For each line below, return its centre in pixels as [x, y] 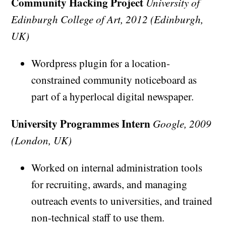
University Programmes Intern [81, 124]
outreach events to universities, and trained [122, 201]
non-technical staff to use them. [98, 218]
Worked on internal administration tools [117, 168]
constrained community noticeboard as [114, 80]
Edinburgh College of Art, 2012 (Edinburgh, [107, 19]
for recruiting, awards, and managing [109, 184]
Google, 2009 [182, 124]
